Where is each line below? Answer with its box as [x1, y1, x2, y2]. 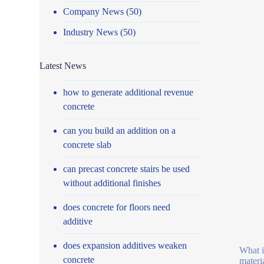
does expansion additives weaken [63, 240, 187, 250]
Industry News [63, 27, 118, 37]
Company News [63, 6, 124, 16]
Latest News [39, 60, 87, 71]
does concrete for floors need [63, 202, 171, 212]
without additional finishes [63, 177, 161, 188]
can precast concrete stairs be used [63, 163, 190, 174]
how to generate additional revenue [63, 87, 194, 97]
